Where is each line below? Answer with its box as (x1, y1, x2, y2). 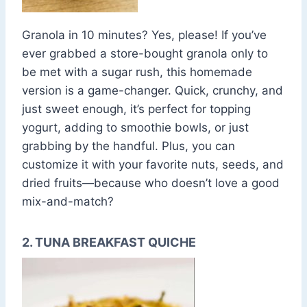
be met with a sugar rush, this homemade (22, 65, 252, 79)
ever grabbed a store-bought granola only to (22, 47, 268, 61)
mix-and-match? (22, 195, 114, 209)
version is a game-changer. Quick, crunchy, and (22, 84, 283, 98)
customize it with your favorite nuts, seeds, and (22, 158, 284, 172)
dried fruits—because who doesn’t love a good (22, 176, 280, 191)
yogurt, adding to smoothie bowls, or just (22, 121, 249, 135)
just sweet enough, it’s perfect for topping (22, 102, 251, 116)
